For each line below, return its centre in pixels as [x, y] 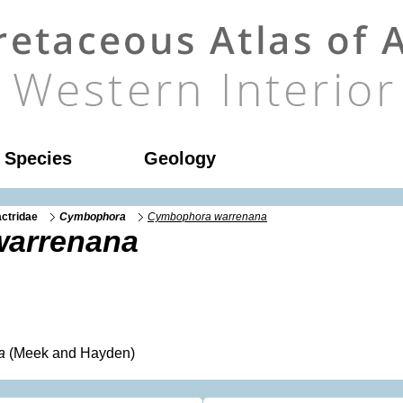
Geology [180, 158]
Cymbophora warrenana [207, 216]
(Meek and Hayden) [70, 353]
